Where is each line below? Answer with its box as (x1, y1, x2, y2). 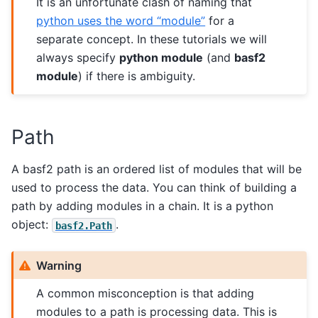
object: (11, 217, 52, 232)
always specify (36, 50, 120, 65)
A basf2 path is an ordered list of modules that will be (11, 162, 302, 177)
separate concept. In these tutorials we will (36, 31, 268, 46)
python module (119, 50, 204, 65)
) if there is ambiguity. (78, 68, 196, 83)
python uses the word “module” (36, 13, 206, 28)
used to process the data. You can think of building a (11, 180, 297, 195)
